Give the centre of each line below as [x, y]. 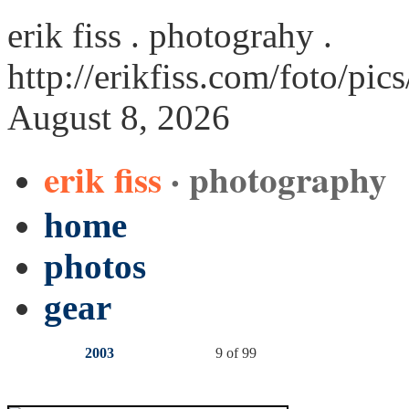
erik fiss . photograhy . [170, 35]
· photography [279, 178]
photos [95, 266]
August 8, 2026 [119, 117]
